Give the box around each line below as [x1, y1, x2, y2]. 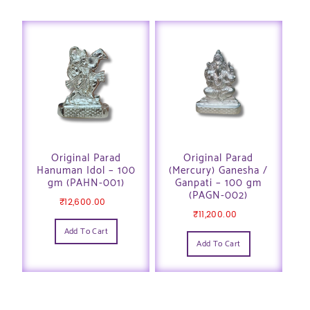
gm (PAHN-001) [47, 174, 125, 192]
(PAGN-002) [189, 187, 248, 205]
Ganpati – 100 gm [175, 174, 262, 192]
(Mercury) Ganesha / [169, 162, 268, 180]
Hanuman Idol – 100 [36, 162, 136, 180]
